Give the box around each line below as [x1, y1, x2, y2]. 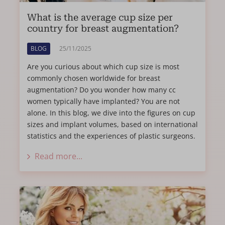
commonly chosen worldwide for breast [27, 73, 160, 83]
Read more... [35, 150, 82, 162]
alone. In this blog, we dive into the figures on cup [27, 107, 195, 118]
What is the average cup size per [27, 12, 173, 23]
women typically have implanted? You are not [27, 96, 180, 106]
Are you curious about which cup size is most [27, 61, 179, 71]
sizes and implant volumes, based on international [27, 119, 198, 129]
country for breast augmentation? [27, 23, 179, 34]
